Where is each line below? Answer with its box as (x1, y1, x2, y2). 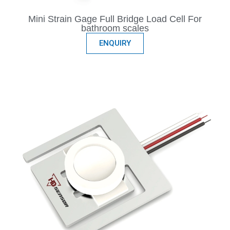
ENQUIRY (99, 39, 131, 48)
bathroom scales (81, 23, 149, 34)
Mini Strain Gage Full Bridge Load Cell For (28, 14, 202, 25)
